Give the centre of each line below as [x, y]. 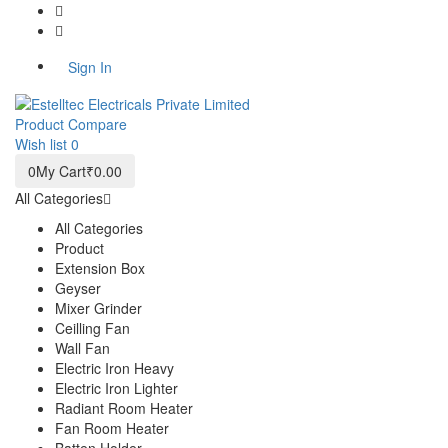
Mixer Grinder [98, 308]
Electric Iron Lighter [116, 388]
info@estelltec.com [125, 30]
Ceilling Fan [92, 328]
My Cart [61, 171]
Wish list [43, 144]
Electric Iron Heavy [114, 368]
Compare [97, 124]
